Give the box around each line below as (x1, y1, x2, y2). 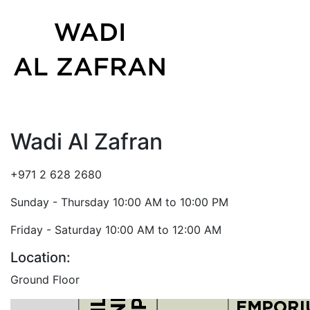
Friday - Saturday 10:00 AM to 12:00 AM (10, 222, 221, 237)
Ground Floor (10, 272, 80, 286)
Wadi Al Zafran (10, 127, 163, 155)
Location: (10, 248, 71, 266)
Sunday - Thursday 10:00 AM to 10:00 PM (10, 194, 228, 209)
